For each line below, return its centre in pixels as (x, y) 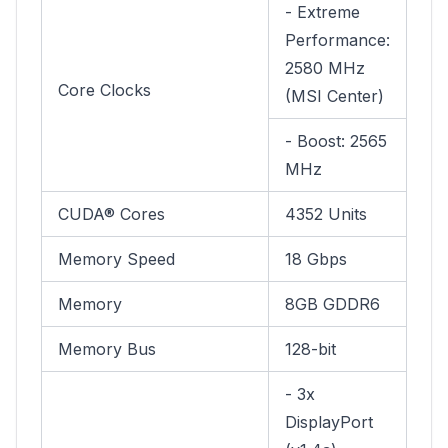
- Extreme (322, 12)
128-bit (310, 349)
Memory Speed (116, 259)
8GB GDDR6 (332, 304)
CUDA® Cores (111, 214)
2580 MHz (325, 68)
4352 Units (326, 214)
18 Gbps (316, 259)
